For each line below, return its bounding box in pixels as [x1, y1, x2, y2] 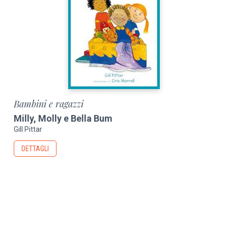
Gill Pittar [14, 125, 43, 134]
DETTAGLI [21, 145, 49, 153]
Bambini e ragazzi [14, 97, 84, 110]
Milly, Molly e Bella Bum [14, 112, 113, 124]
